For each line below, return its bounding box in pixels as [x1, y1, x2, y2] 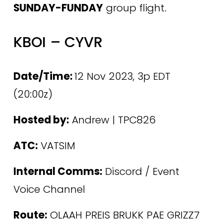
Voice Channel [13, 182, 88, 196]
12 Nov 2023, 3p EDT [74, 69, 170, 83]
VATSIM [37, 138, 75, 153]
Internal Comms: [13, 164, 102, 178]
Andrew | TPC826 [68, 112, 156, 127]
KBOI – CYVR [13, 32, 103, 52]
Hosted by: [13, 112, 69, 127]
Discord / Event [102, 164, 179, 178]
